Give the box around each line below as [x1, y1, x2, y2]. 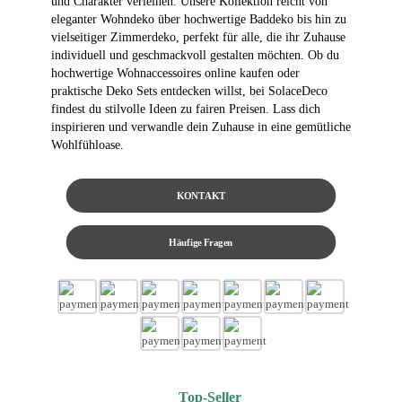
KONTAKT [177, 189, 225, 202]
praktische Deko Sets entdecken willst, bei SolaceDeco [51, 83, 328, 98]
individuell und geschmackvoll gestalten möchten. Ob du [51, 48, 339, 62]
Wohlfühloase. [51, 137, 124, 152]
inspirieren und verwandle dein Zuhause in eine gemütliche [51, 119, 351, 134]
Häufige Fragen [169, 236, 233, 249]
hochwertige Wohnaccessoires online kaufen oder [51, 66, 300, 80]
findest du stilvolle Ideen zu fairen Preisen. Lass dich [51, 101, 320, 116]
